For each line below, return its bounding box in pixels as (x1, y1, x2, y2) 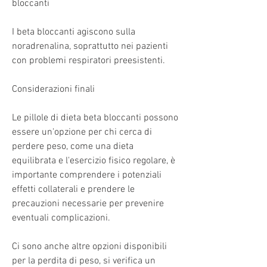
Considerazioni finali (12, 83, 95, 95)
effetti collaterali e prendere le (12, 183, 135, 195)
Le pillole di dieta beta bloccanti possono (12, 111, 178, 124)
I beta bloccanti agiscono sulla (12, 26, 135, 38)
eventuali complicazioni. (12, 212, 110, 224)
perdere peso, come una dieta (12, 140, 133, 153)
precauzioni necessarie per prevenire (12, 197, 164, 210)
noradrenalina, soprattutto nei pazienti (12, 40, 168, 52)
